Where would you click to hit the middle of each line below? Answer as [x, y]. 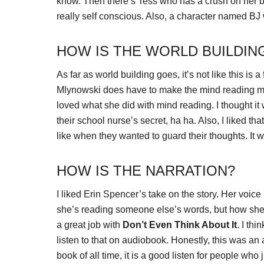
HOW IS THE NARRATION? [146, 171]
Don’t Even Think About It [180, 225]
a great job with [90, 225]
